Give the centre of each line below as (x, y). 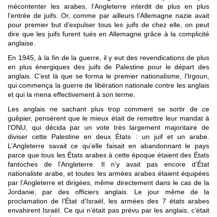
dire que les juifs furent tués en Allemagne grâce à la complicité (108, 34)
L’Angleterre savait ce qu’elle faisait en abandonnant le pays (108, 146)
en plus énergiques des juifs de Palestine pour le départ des (108, 67)
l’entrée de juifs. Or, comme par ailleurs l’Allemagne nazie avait (108, 16)
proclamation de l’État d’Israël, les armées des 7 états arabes (108, 201)
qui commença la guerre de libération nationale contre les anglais (108, 85)
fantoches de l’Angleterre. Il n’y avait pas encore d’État (108, 164)
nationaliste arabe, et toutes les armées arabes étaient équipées (108, 174)
